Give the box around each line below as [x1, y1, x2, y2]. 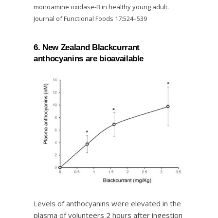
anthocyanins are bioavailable [34, 54, 144, 62]
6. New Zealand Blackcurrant [34, 43, 140, 51]
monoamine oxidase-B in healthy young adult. [34, 2, 170, 11]
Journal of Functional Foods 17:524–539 [34, 14, 147, 23]
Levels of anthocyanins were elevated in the [34, 199, 181, 208]
